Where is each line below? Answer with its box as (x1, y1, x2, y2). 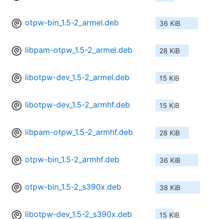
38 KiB (159, 183, 180, 192)
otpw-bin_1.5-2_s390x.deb (25, 182, 121, 192)
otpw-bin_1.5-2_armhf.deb (25, 154, 119, 165)
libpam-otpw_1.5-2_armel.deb (25, 45, 132, 55)
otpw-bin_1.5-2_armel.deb (25, 18, 119, 28)
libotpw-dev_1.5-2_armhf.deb (25, 100, 130, 110)
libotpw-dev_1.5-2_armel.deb (25, 72, 130, 83)
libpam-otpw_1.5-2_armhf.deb (25, 127, 133, 137)
